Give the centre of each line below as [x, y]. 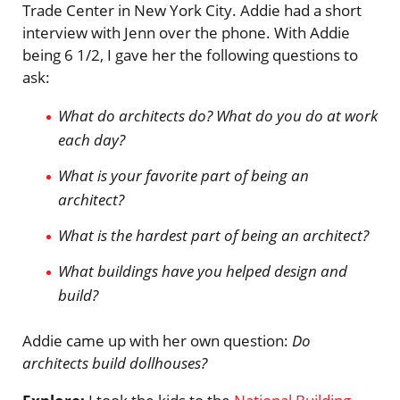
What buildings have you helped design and [203, 271]
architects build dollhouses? [115, 363]
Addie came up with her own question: [157, 341]
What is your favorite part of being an [183, 176]
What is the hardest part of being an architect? [213, 235]
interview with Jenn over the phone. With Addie [186, 33]
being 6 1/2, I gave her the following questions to [190, 55]
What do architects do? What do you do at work [218, 116]
